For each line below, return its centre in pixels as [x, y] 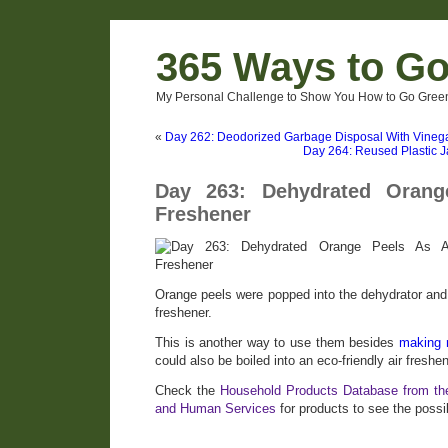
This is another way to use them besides [277, 342]
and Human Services [215, 408]
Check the [187, 390]
